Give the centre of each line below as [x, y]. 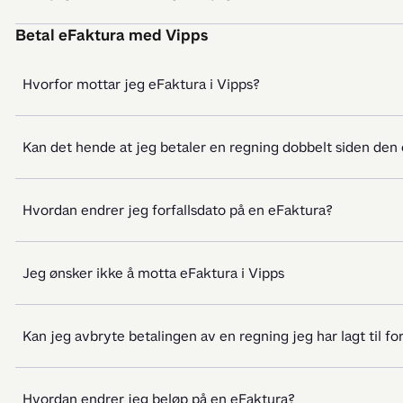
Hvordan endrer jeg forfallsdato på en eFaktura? [178, 210]
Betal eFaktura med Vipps [112, 35]
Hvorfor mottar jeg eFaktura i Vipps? [141, 84]
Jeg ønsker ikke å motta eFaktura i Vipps [153, 273]
